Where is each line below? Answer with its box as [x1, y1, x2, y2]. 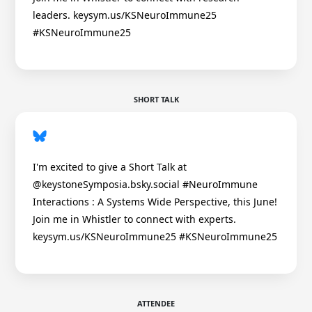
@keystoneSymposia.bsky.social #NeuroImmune [33, 178, 258, 192]
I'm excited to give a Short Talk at [33, 160, 187, 174]
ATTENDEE [137, 298, 175, 309]
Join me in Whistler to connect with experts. [33, 212, 236, 226]
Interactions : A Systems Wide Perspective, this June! [33, 195, 277, 209]
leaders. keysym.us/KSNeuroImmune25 [33, 8, 217, 22]
